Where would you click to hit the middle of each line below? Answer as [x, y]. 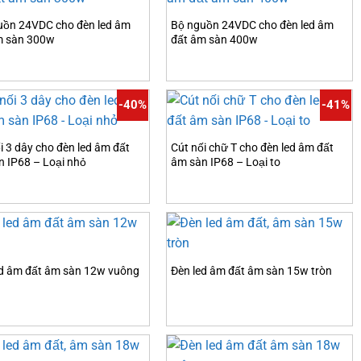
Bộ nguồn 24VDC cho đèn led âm [252, 25]
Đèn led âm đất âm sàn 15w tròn [251, 272]
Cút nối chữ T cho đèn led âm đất [252, 147]
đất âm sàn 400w [214, 39]
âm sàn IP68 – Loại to [226, 162]
